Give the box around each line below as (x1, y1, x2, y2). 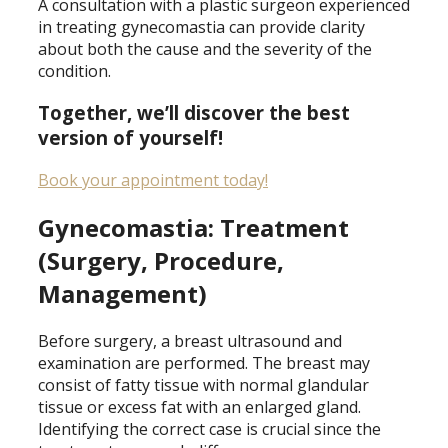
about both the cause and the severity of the (38, 37, 372, 60)
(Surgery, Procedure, (38, 244, 284, 278)
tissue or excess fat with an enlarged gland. (38, 395, 361, 418)
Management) (38, 277, 207, 311)
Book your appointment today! (38, 169, 268, 192)
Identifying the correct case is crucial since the (38, 417, 381, 440)
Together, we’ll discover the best (38, 100, 350, 126)
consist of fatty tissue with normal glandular (38, 373, 369, 396)
